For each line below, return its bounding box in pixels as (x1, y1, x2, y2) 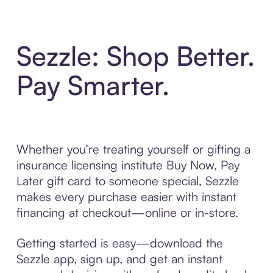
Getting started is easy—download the (16, 235, 223, 250)
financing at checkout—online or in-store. (16, 204, 238, 220)
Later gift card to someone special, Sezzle (16, 172, 239, 188)
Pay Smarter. (16, 68, 169, 102)
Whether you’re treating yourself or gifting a (16, 141, 250, 157)
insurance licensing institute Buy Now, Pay (16, 157, 239, 172)
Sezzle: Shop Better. (16, 38, 255, 73)
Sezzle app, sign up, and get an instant (16, 250, 222, 266)
